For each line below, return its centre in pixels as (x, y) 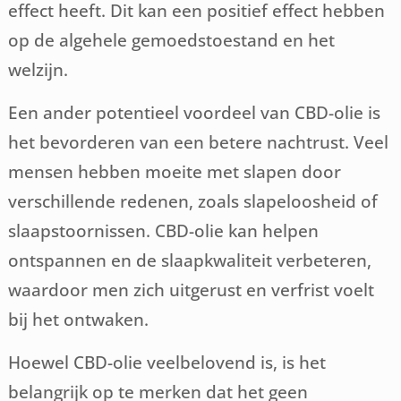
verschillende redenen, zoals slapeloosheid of (193, 201)
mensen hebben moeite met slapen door (175, 172)
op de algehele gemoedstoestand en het (172, 40)
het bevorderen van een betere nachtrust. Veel (199, 142)
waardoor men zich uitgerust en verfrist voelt (192, 290)
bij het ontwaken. (79, 320)
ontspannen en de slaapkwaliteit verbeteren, (190, 260)
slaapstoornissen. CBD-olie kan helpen (164, 231)
